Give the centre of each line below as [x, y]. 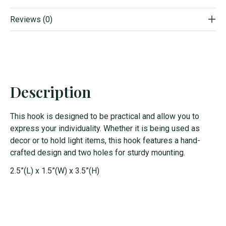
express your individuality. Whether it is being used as [105, 128]
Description [50, 92]
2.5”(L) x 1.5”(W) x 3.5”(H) [55, 171]
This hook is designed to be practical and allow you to [105, 116]
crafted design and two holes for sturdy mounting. [98, 152]
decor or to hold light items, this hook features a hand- [105, 140]
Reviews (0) [31, 19]
